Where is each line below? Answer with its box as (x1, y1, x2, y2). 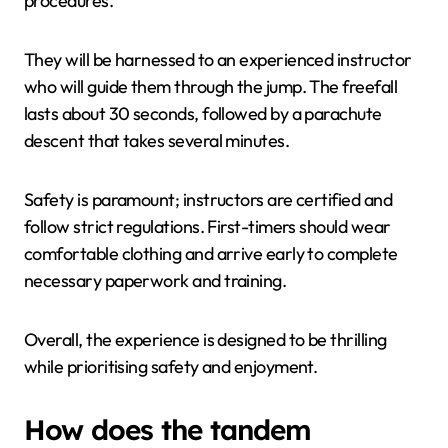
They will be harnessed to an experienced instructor (24, 47, 412, 71)
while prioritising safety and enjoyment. (24, 354, 318, 378)
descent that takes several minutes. (24, 128, 290, 152)
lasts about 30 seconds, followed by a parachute (24, 101, 382, 125)
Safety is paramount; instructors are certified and (24, 187, 392, 211)
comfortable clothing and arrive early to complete (24, 241, 398, 265)
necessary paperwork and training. (24, 268, 287, 292)
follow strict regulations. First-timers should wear (24, 214, 391, 238)
